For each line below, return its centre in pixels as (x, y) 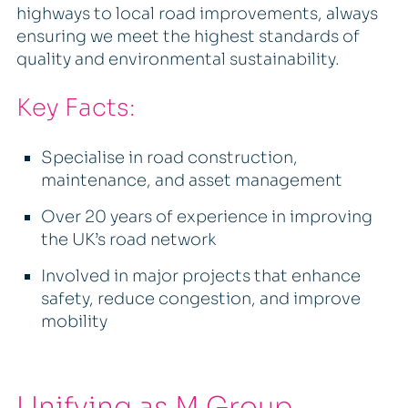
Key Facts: (76, 108)
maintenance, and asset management (191, 181)
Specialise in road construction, (169, 158)
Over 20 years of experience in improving (206, 217)
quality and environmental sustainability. (178, 60)
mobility (74, 322)
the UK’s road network (128, 240)
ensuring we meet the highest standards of (188, 37)
